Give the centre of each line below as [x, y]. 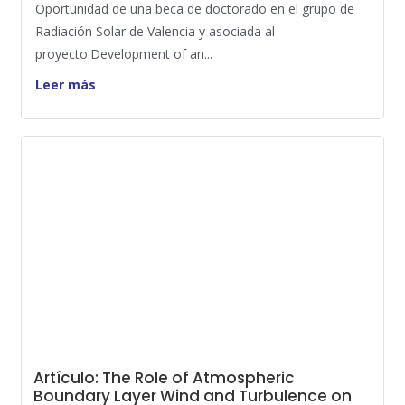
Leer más [66, 85]
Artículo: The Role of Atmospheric [164, 378]
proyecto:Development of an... [124, 54]
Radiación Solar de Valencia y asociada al [155, 31]
